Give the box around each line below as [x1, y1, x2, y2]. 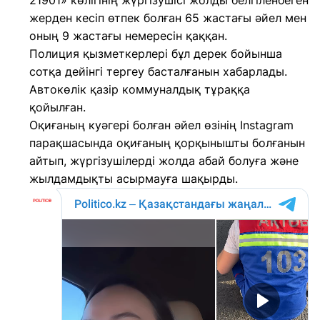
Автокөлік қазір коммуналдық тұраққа [29, 82, 250, 96]
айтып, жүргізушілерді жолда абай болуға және [29, 154, 299, 168]
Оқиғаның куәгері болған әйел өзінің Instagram [29, 118, 294, 132]
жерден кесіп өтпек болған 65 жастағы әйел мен [29, 11, 306, 25]
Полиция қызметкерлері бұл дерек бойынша [29, 46, 282, 61]
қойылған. [29, 100, 86, 114]
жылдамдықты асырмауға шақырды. [29, 171, 238, 186]
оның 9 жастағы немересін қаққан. [29, 29, 227, 43]
